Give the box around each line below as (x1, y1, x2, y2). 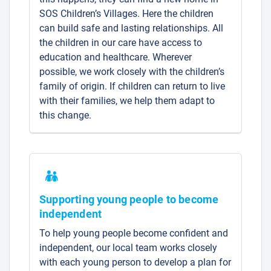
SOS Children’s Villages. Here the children (39, 8, 214, 20)
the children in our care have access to (39, 37, 202, 49)
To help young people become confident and (39, 227, 228, 240)
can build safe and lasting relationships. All (39, 22, 223, 34)
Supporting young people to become (39, 193, 219, 206)
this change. (39, 109, 91, 122)
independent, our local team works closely (39, 242, 217, 254)
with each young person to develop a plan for (39, 256, 231, 269)
